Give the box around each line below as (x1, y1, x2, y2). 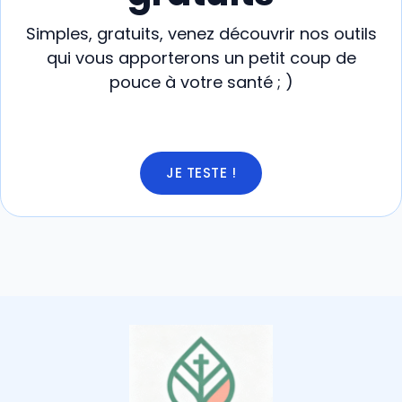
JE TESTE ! (166, 162, 236, 182)
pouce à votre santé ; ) (109, 70, 293, 93)
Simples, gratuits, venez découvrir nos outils (25, 22, 377, 45)
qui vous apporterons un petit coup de (46, 46, 356, 69)
